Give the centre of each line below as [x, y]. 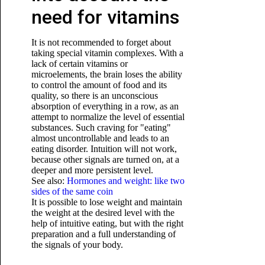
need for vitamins [105, 17]
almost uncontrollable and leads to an [100, 138]
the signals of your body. [77, 245]
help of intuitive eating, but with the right [107, 223]
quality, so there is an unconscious [94, 96]
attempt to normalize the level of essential [108, 117]
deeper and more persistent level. [92, 170]
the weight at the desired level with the [103, 213]
